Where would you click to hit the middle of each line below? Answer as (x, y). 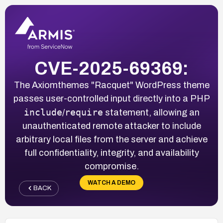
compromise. (111, 166)
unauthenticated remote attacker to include (111, 126)
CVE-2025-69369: (111, 68)
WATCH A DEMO (111, 182)
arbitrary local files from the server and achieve (111, 139)
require (84, 112)
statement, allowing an (151, 112)
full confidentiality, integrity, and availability (111, 153)
